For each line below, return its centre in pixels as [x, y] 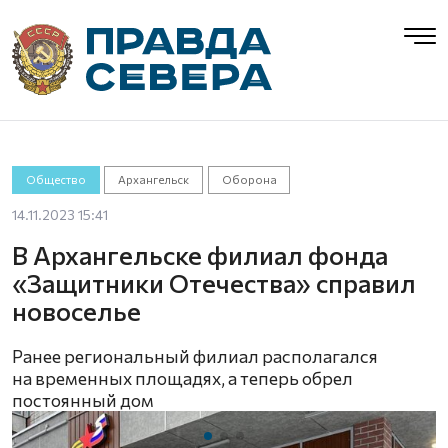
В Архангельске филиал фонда [200, 254]
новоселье [76, 310]
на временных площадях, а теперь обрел [182, 378]
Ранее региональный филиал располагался [195, 356]
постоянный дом [83, 400]
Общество [55, 179]
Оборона [249, 179]
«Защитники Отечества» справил [214, 282]
